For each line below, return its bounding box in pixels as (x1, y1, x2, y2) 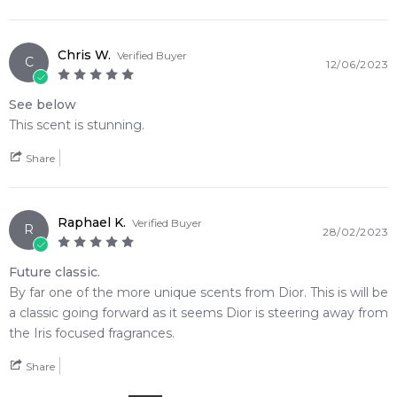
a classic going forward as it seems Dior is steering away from (9, 305, 388, 321)
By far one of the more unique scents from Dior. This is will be (9, 284, 388, 300)
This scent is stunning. (9, 117, 144, 133)
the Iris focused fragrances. (9, 325, 175, 341)
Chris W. (58, 47, 111, 63)
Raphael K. (58, 214, 126, 230)
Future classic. (9, 264, 100, 280)
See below (9, 97, 76, 113)
